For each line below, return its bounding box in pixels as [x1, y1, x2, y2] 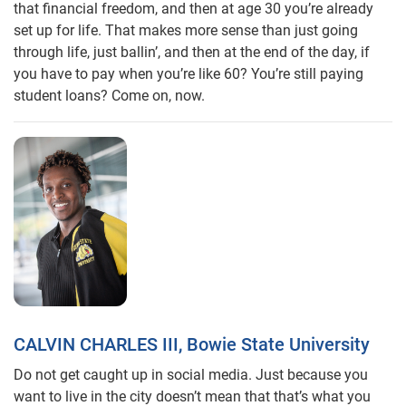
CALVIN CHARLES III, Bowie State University [14, 333, 370, 355]
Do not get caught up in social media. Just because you [14, 366, 368, 383]
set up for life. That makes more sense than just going [14, 21, 358, 39]
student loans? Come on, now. [14, 86, 205, 104]
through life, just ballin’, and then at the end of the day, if [14, 43, 370, 61]
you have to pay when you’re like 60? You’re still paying [14, 64, 363, 82]
